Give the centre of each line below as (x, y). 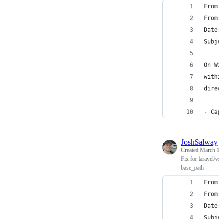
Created (190, 150)
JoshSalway (199, 142)
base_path (192, 167)
